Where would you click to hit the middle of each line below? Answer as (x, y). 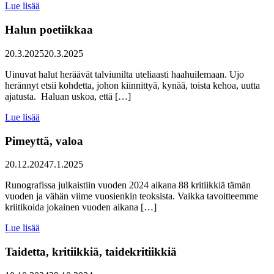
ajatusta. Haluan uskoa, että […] (68, 96)
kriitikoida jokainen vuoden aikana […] (81, 207)
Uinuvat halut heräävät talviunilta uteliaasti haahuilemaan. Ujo (124, 74)
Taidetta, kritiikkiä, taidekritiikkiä (91, 252)
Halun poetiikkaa (49, 30)
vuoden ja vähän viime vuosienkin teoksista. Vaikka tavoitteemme (131, 196)
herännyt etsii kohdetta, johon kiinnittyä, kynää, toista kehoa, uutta (132, 85)
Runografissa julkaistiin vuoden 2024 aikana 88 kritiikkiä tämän (128, 185)
